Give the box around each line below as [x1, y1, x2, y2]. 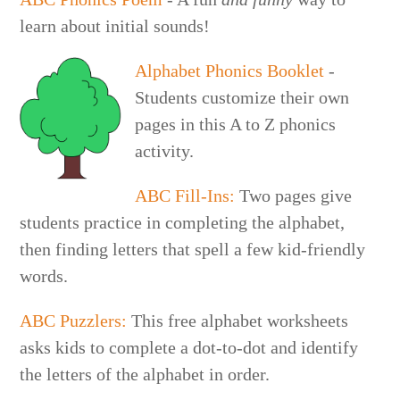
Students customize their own [135, 87, 350, 107]
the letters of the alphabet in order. [20, 363, 271, 384]
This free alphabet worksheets [127, 310, 349, 330]
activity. [135, 140, 195, 161]
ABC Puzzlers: [20, 310, 128, 330]
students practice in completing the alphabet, [20, 212, 346, 232]
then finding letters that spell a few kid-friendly [20, 238, 366, 259]
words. [20, 265, 78, 286]
